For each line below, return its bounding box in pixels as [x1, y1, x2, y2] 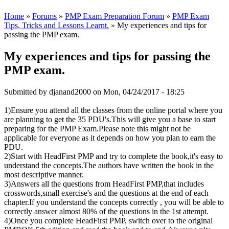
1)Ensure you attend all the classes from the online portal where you [4, 105, 222, 114]
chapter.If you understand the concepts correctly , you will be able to [4, 197, 224, 207]
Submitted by [4, 87, 49, 96]
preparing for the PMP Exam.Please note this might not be [4, 124, 191, 133]
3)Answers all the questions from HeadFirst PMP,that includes [4, 179, 204, 188]
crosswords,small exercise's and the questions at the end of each [4, 188, 209, 197]
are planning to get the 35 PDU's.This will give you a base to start [4, 114, 216, 124]
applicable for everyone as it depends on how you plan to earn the [4, 133, 216, 142]
